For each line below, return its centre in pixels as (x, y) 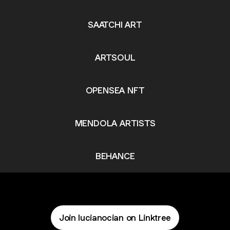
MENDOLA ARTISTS (115, 123)
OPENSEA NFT (115, 90)
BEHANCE (115, 156)
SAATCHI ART (115, 24)
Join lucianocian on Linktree (115, 218)
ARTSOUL (115, 57)
